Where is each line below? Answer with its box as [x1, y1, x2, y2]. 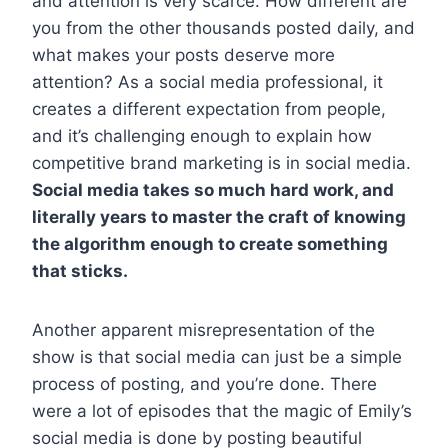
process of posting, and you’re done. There [32, 373, 377, 394]
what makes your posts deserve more [32, 44, 335, 65]
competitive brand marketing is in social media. [32, 152, 411, 173]
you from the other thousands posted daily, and [32, 17, 415, 38]
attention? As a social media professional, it [32, 71, 383, 92]
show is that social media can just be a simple [32, 346, 402, 367]
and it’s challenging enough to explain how [32, 125, 372, 146]
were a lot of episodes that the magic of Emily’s [32, 400, 412, 421]
